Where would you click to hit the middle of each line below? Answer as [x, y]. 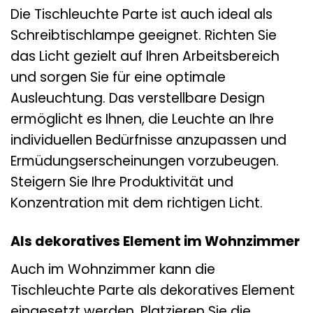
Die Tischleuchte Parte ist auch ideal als [141, 15]
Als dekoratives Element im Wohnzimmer [155, 242]
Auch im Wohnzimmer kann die [113, 269]
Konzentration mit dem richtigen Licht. [137, 203]
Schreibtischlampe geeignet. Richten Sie [144, 36]
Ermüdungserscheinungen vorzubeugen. [145, 161]
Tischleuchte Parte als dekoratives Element [153, 290]
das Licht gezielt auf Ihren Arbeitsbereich [145, 57]
